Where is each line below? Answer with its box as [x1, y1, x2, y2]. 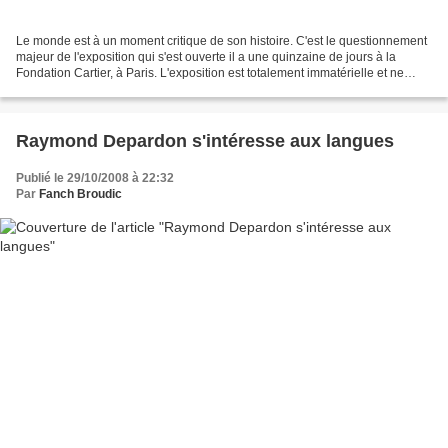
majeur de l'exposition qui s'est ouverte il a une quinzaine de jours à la [16, 50, 396, 65]
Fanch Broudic [39, 187, 122, 202]
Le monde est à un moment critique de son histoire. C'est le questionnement [16, 34, 427, 49]
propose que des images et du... [16, 82, 190, 97]
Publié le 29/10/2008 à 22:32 [16, 171, 174, 186]
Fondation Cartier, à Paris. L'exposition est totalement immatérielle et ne [16, 66, 404, 81]
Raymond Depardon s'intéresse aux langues [16, 131, 394, 152]
